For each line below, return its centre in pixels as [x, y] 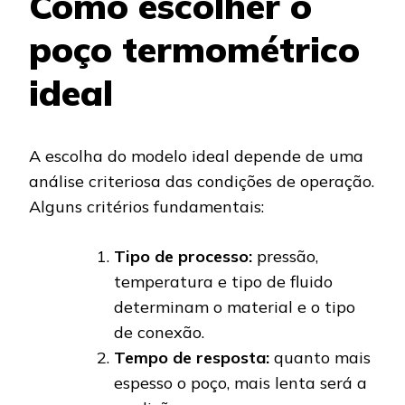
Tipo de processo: [183, 257]
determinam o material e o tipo [235, 307]
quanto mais [320, 358]
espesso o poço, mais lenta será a [240, 383]
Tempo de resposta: [192, 358]
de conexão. [159, 333]
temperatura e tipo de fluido [223, 282]
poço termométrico [194, 49]
